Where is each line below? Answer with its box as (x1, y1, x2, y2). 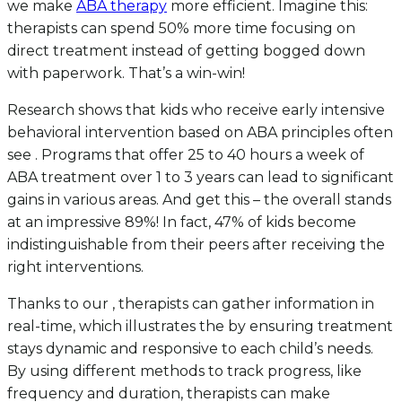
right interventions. (7, 258, 144, 275)
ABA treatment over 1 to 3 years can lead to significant (7, 168, 394, 186)
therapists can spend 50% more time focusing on (7, 19, 355, 37)
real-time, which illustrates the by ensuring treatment (7, 317, 393, 335)
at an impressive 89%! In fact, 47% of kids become (7, 213, 356, 231)
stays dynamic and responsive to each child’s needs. (7, 339, 373, 357)
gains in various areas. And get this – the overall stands (7, 190, 391, 208)
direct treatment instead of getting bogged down (7, 41, 365, 59)
